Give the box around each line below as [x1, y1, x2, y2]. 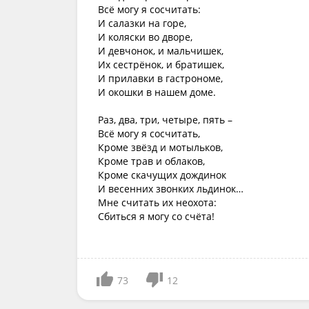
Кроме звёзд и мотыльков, [98, 141, 223, 154]
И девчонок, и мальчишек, [98, 44, 223, 57]
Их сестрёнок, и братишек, [98, 58, 224, 71]
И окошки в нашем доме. [98, 86, 216, 99]
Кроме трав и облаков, [98, 154, 205, 168]
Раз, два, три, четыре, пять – [98, 113, 232, 126]
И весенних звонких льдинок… [98, 182, 243, 195]
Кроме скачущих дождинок [98, 168, 226, 181]
